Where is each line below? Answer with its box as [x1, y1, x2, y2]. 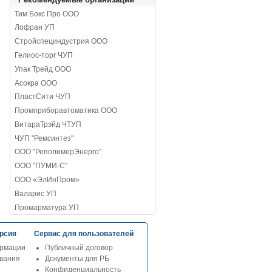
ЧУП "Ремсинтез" [15, 134, 74, 143]
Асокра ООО [15, 78, 58, 87]
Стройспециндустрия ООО [15, 37, 108, 46]
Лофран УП [15, 23, 55, 32]
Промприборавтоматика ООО [15, 106, 118, 115]
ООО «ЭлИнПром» [15, 175, 80, 185]
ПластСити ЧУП [15, 92, 71, 101]
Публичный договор [45, 243, 114, 252]
